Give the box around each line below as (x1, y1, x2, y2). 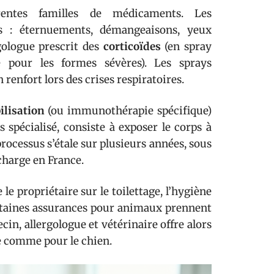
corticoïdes (103, 40, 161, 53)
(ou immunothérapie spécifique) (44, 104, 212, 117)
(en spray (160, 40, 212, 53)
